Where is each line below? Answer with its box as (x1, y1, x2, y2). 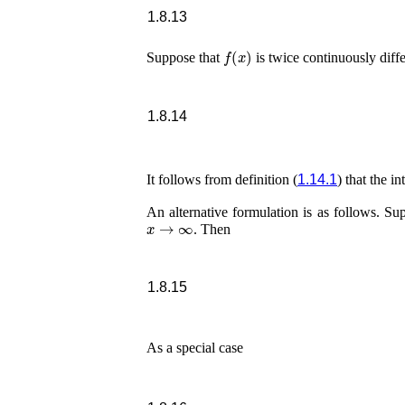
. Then (193, 221, 231, 237)
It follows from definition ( (146, 172, 297, 188)
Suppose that (146, 50, 223, 66)
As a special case (146, 339, 243, 355)
